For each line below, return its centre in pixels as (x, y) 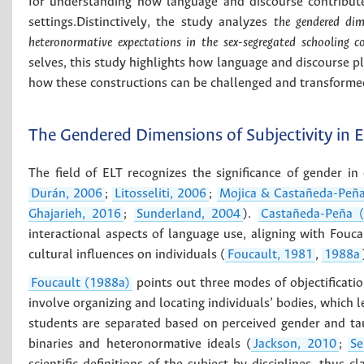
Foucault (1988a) (80, 283)
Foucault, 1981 (270, 254)
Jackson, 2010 (295, 344)
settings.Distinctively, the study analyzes (151, 22)
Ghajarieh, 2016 (75, 214)
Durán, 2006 (67, 193)
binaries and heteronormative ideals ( (140, 344)
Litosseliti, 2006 (161, 193)
